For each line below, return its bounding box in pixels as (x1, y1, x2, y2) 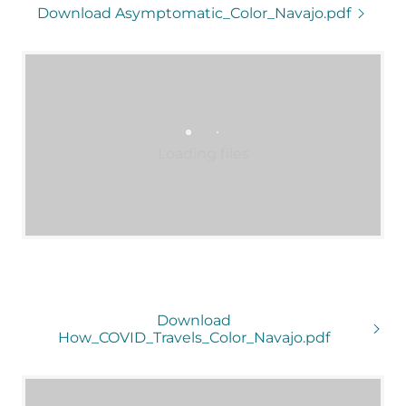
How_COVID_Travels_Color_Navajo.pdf (58, 329, 331, 346)
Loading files (157, 145, 249, 162)
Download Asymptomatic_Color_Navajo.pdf (37, 5, 351, 22)
